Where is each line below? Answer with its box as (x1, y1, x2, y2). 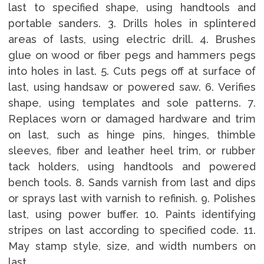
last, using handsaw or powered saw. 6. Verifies (8, 80, 256, 93)
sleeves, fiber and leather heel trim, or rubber (8, 144, 256, 157)
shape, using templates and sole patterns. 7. (8, 96, 256, 109)
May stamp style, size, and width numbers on (8, 239, 256, 252)
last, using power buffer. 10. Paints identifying (8, 207, 256, 220)
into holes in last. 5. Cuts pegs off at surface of (8, 64, 256, 77)
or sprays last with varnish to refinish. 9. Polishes (8, 192, 256, 204)
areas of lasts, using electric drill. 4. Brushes (8, 32, 256, 45)
